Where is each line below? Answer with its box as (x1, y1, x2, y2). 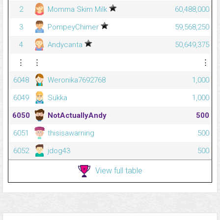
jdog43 (46, 146, 70, 156)
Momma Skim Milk (46, 5, 109, 14)
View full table (95, 165, 142, 175)
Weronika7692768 (46, 76, 106, 85)
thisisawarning (46, 129, 94, 138)
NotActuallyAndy (46, 111, 107, 120)
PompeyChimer (46, 23, 101, 32)
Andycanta (46, 40, 84, 50)
